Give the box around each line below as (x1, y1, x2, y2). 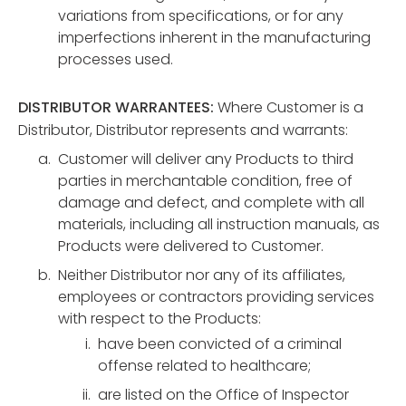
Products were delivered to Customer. (58, 236, 324, 256)
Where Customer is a (217, 97, 363, 118)
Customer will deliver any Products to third (58, 149, 353, 169)
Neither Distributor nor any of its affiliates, (58, 265, 345, 285)
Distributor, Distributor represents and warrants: (18, 120, 348, 140)
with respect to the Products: (58, 308, 261, 329)
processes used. (58, 49, 173, 70)
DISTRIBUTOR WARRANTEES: (18, 97, 217, 118)
